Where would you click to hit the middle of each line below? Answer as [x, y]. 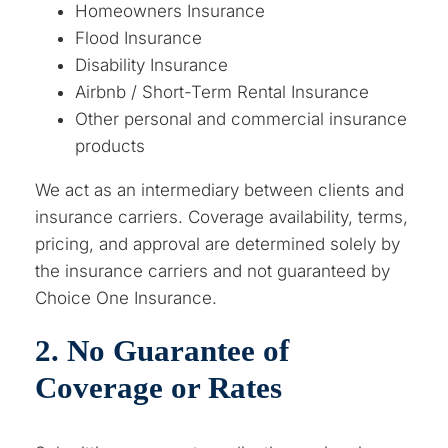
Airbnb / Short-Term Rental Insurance [222, 91]
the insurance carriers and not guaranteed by [213, 270]
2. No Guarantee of [162, 350]
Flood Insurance [139, 37]
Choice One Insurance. [126, 297]
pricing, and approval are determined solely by [218, 243]
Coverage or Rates [159, 387]
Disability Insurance [152, 64]
